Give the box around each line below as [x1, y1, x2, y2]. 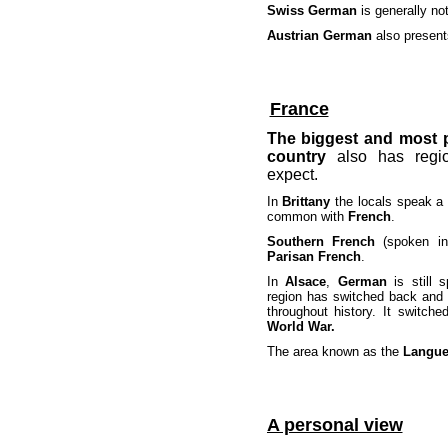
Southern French [266, 234, 375, 249]
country [266, 148, 326, 165]
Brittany [282, 194, 331, 209]
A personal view [266, 415, 403, 435]
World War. [266, 319, 335, 334]
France [269, 99, 329, 119]
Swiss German [266, 3, 357, 18]
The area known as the [266, 344, 403, 359]
